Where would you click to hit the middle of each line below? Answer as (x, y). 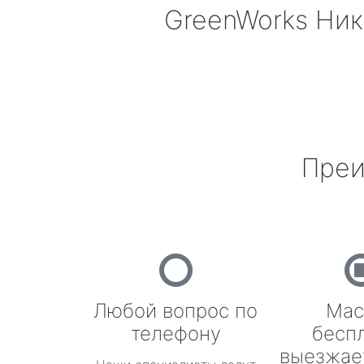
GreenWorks (236, 20)
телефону (175, 334)
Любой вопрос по (175, 311)
